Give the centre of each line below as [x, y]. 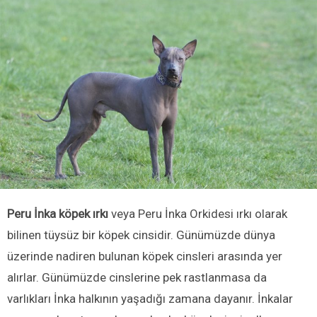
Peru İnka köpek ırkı [59, 213]
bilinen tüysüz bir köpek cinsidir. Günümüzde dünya [141, 235]
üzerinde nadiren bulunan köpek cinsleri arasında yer [145, 256]
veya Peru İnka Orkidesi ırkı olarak [199, 213]
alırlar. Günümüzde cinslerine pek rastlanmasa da [137, 277]
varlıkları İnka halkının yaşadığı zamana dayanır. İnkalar [150, 298]
